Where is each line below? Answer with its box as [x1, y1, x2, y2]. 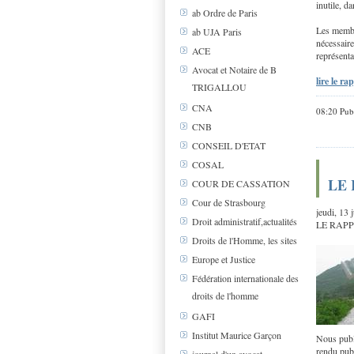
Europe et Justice [192, 253, 255, 266]
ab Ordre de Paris [192, 6, 258, 20]
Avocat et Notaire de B [192, 63, 277, 77]
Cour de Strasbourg [192, 196, 265, 209]
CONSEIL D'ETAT [192, 139, 265, 153]
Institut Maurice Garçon [192, 329, 281, 342]
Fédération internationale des [192, 272, 299, 285]
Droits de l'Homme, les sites [192, 234, 297, 247]
